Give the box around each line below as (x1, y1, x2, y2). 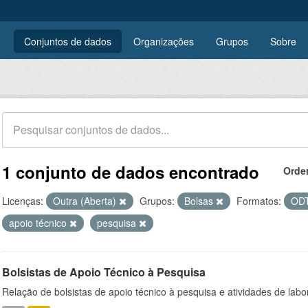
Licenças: (2, 194, 43, 208)
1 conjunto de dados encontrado (2, 160, 259, 184)
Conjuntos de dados (24, 34, 111, 48)
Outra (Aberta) (53, 194, 119, 208)
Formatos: (236, 194, 281, 208)
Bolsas (184, 194, 216, 208)
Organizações (133, 34, 194, 48)
